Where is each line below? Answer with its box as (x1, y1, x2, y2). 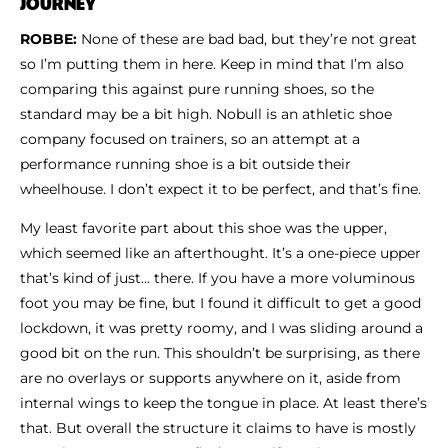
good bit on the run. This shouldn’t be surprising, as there (20, 343, 420, 362)
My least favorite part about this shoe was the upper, (20, 218, 387, 237)
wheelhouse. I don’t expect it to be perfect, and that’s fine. (20, 179, 425, 198)
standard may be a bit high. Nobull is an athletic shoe (20, 104, 392, 123)
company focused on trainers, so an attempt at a (20, 129, 360, 148)
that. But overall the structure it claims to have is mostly (20, 418, 416, 437)
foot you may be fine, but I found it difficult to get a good (20, 293, 421, 312)
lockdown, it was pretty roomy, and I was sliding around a (20, 318, 423, 337)
